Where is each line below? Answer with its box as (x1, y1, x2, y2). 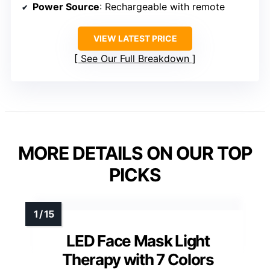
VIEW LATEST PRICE (93, 33, 177, 43)
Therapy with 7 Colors (62, 250, 214, 269)
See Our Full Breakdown (81, 52, 189, 64)
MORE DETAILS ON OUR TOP (18, 142, 252, 164)
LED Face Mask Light (66, 231, 210, 250)
